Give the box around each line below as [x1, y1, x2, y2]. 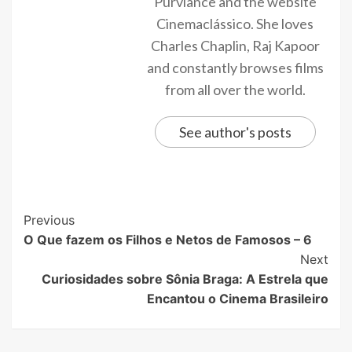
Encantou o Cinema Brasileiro [147, 290, 328, 306]
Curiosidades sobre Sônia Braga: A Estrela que [42, 270, 328, 287]
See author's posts [178, 123, 291, 141]
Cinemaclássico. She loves [156, 14, 313, 32]
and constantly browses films [146, 58, 324, 76]
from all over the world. [164, 80, 306, 98]
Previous [24, 211, 75, 228]
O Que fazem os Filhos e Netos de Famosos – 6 [24, 231, 312, 247]
